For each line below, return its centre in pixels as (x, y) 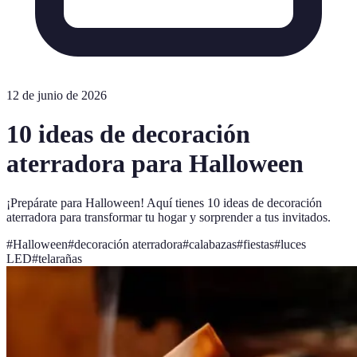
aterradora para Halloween (155, 164)
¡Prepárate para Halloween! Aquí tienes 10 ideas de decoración (164, 202)
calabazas (213, 244)
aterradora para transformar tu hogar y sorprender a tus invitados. (169, 217)
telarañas (60, 258)
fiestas (259, 244)
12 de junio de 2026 (57, 95)
